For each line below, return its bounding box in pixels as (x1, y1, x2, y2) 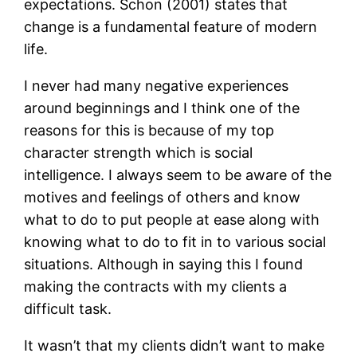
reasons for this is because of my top (24, 122, 275, 139)
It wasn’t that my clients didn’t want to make (24, 337, 325, 355)
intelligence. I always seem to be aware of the (24, 167, 332, 184)
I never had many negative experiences (24, 77, 289, 95)
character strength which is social (24, 144, 253, 162)
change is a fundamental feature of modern (24, 18, 318, 36)
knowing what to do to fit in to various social (24, 233, 327, 251)
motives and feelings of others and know (24, 189, 301, 206)
